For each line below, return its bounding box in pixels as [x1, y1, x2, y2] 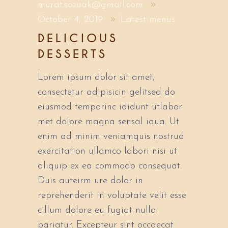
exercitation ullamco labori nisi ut [38, 147, 177, 157]
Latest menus [121, 15, 176, 25]
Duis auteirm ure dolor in [38, 176, 143, 186]
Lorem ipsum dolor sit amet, [38, 73, 155, 83]
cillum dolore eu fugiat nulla [38, 206, 156, 216]
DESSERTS [38, 47, 108, 62]
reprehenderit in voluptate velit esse [38, 191, 186, 201]
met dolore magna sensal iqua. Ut [38, 117, 179, 127]
